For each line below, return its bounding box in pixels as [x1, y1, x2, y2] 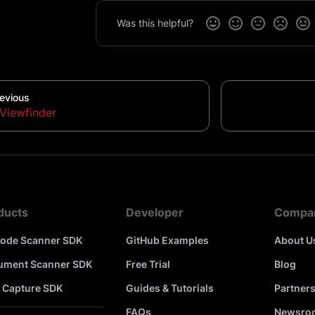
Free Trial [126, 257, 171, 270]
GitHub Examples [126, 233, 210, 246]
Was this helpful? [116, 17, 193, 30]
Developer [126, 205, 184, 219]
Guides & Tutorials [126, 281, 214, 294]
